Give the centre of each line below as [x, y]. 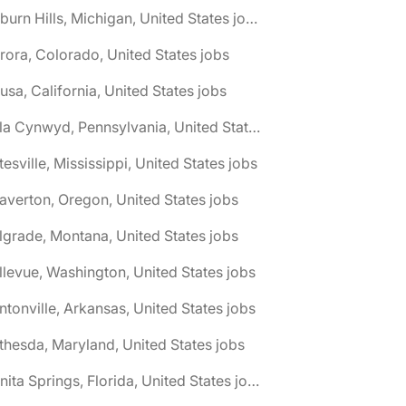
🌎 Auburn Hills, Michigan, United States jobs [251, 18]
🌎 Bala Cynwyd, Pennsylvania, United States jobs [254, 127]
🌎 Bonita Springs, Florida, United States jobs [253, 381]
